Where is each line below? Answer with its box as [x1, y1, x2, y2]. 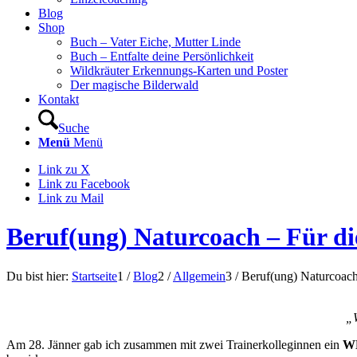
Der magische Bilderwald [70, 78, 198, 92]
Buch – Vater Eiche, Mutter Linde [70, 35, 241, 49]
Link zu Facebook [38, 177, 130, 190]
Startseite [72, 269, 117, 283]
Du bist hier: [6, 269, 69, 283]
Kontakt [38, 92, 79, 106]
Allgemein [173, 269, 226, 283]
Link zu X [38, 163, 90, 176]
